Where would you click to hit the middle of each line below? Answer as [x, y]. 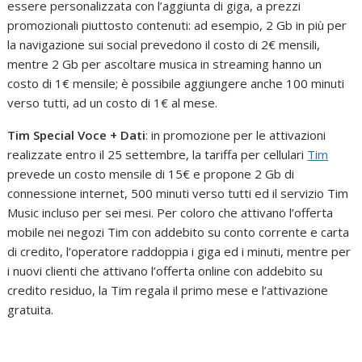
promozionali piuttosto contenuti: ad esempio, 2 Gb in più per [177, 25]
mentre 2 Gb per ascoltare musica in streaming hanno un [165, 64]
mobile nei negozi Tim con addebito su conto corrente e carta [179, 232]
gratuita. [31, 310]
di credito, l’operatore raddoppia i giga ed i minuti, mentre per [179, 252]
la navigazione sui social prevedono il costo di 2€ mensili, [164, 45]
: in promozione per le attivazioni [236, 135]
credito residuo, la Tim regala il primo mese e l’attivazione [168, 290]
